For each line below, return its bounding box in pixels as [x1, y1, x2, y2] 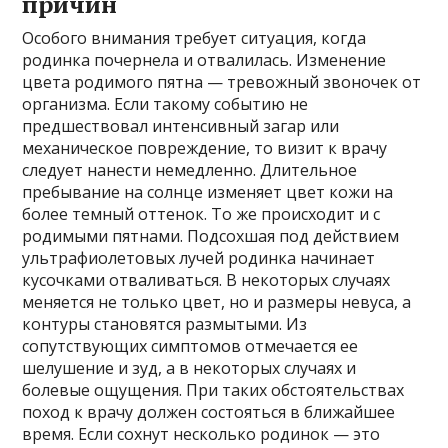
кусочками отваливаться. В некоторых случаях [22, 268, 391, 291]
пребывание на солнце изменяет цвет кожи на [22, 180, 394, 203]
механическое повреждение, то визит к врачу [22, 136, 388, 159]
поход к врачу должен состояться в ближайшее [22, 400, 396, 423]
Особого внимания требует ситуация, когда [22, 26, 367, 49]
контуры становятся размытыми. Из [22, 312, 308, 335]
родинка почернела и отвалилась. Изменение [22, 48, 387, 71]
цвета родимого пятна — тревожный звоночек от [22, 70, 422, 93]
